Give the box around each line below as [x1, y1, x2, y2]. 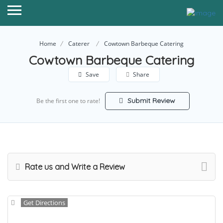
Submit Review [125, 96, 175, 106]
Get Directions [23, 198, 65, 208]
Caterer [68, 39, 90, 48]
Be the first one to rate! [36, 97, 100, 106]
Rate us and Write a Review [23, 162, 125, 172]
